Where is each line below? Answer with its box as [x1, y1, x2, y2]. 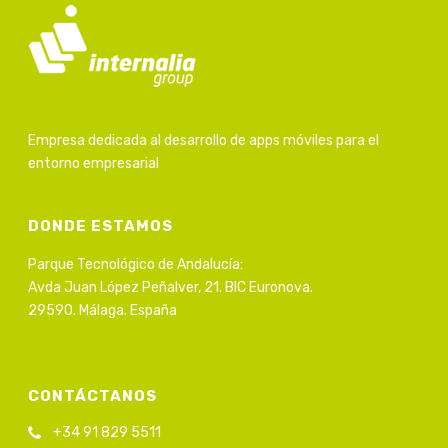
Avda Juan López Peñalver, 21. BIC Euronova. [28, 279, 314, 297]
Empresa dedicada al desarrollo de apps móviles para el [28, 132, 380, 150]
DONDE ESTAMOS [28, 217, 174, 236]
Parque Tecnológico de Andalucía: [28, 256, 244, 274]
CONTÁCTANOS [28, 387, 158, 406]
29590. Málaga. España [28, 302, 178, 320]
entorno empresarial [28, 155, 160, 173]
